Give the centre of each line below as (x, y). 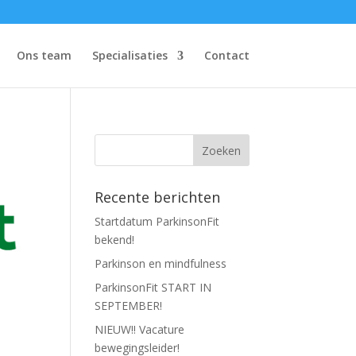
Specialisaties (130, 55)
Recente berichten (158, 197)
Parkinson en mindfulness (161, 263)
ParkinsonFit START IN (153, 287)
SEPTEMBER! (129, 306)
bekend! (115, 240)
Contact (226, 55)
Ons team (44, 55)
